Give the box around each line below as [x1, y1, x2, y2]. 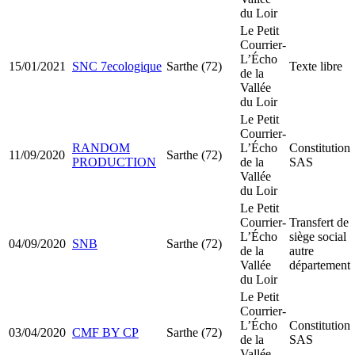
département [289, 258, 350, 272]
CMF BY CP [72, 325, 139, 339]
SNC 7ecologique [72, 59, 162, 73]
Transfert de [289, 215, 349, 229]
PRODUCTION [72, 155, 156, 169]
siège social [289, 229, 346, 243]
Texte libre [289, 59, 342, 73]
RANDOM [72, 140, 130, 155]
